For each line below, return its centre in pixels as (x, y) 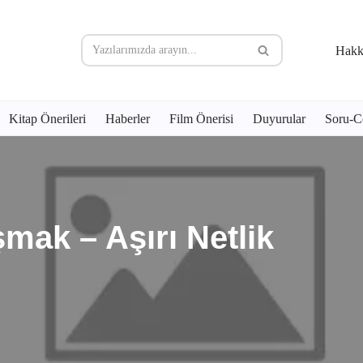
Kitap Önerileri (47, 119)
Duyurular (279, 119)
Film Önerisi (201, 119)
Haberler (128, 119)
